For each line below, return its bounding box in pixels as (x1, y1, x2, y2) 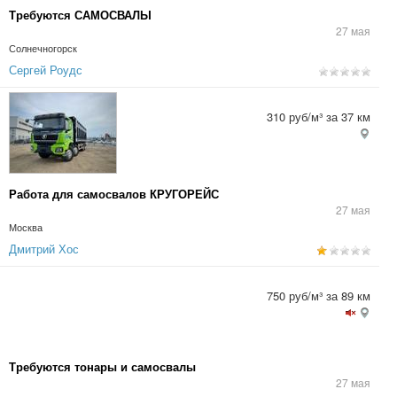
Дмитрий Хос (9, 240, 79, 257)
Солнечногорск (9, 42, 77, 55)
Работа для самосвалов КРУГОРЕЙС (9, 185, 219, 202)
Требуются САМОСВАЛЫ (9, 6, 152, 23)
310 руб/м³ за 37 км (267, 108, 370, 125)
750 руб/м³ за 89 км (267, 287, 370, 304)
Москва (9, 221, 43, 234)
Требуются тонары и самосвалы (9, 358, 196, 375)
